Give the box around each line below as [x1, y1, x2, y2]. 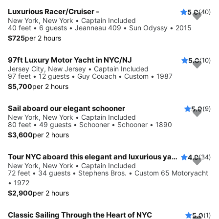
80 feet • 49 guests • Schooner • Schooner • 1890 [8, 120, 172, 129]
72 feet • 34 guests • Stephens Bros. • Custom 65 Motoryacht [8, 169, 208, 177]
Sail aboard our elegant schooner [8, 104, 125, 113]
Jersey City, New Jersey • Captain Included [8, 65, 149, 73]
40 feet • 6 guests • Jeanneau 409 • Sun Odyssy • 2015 [8, 23, 192, 32]
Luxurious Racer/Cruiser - [8, 7, 99, 17]
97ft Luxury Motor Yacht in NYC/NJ [8, 55, 132, 65]
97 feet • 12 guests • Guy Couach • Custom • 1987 [8, 72, 173, 81]
